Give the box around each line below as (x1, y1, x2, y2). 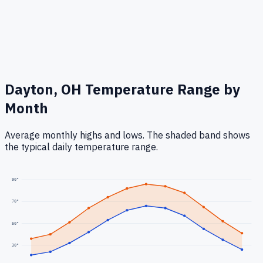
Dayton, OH (5, 80, 82, 99)
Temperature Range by (82, 80, 240, 99)
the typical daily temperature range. (5, 141, 158, 153)
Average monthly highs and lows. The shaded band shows (5, 129, 250, 141)
